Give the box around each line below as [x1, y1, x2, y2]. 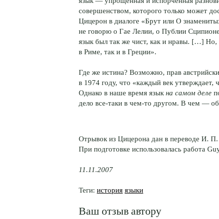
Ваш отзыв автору [79, 203, 161, 218]
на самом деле [166, 88, 212, 97]
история [97, 185, 123, 194]
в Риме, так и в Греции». [79, 47, 156, 56]
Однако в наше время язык [79, 88, 166, 97]
